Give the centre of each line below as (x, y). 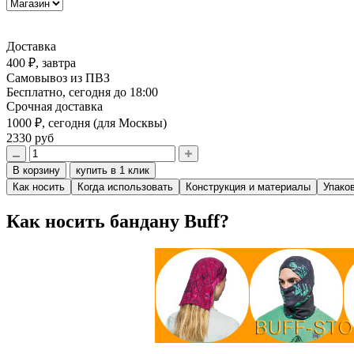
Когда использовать (125, 187)
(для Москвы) (128, 123)
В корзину (36, 171)
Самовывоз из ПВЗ (58, 78)
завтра (59, 63)
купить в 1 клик (113, 171)
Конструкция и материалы (248, 187)
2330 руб (30, 138)
